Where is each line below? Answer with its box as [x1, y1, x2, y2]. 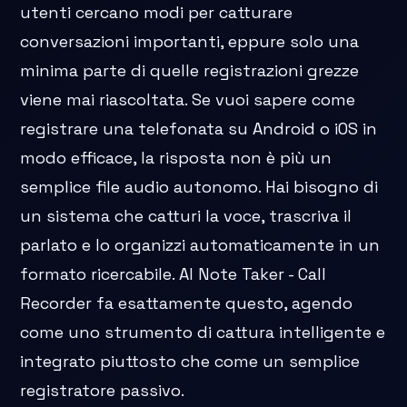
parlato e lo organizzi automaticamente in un [20, 234, 381, 256]
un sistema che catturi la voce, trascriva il [20, 205, 352, 227]
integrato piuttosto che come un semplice [20, 351, 361, 372]
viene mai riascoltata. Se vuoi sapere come [20, 89, 356, 111]
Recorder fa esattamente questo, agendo [20, 293, 353, 314]
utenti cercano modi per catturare [20, 2, 293, 24]
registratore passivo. [20, 380, 185, 402]
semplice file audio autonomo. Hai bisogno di [20, 176, 379, 198]
